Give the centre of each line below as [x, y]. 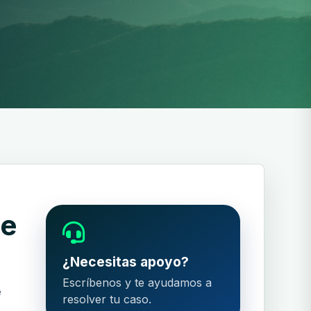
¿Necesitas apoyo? [125, 261]
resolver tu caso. [107, 299]
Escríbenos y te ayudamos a [137, 282]
